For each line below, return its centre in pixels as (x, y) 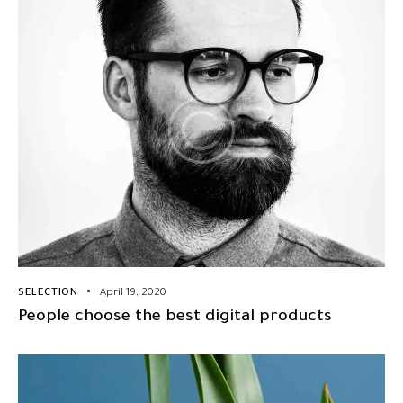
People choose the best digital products (175, 318)
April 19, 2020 (134, 294)
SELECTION (48, 294)
